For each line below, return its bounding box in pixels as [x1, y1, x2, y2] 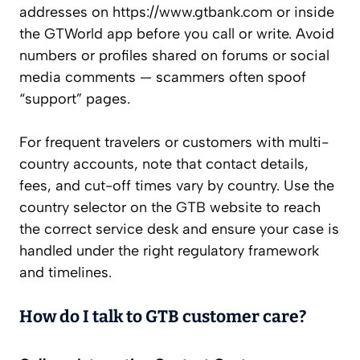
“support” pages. [19, 90, 130, 108]
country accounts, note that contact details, [19, 155, 309, 174]
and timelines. [19, 264, 112, 282]
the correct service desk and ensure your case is [19, 220, 339, 239]
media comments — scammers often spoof [19, 68, 306, 87]
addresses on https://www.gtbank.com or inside [19, 3, 334, 22]
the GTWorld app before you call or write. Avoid [19, 25, 334, 43]
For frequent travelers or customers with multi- [19, 133, 329, 152]
